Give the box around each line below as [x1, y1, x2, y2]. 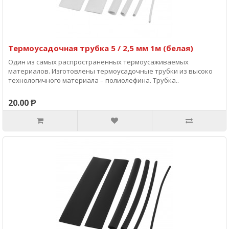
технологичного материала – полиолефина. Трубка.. [8, 76, 179, 85]
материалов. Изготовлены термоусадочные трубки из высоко [8, 66, 213, 76]
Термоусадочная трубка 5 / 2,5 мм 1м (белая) [8, 43, 193, 53]
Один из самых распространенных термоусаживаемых [8, 57, 189, 66]
